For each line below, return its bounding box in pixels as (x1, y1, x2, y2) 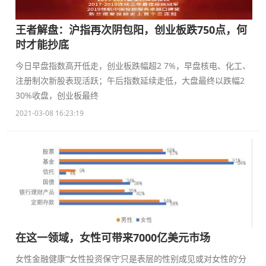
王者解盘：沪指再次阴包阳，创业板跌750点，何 (15, 23, 247, 37)
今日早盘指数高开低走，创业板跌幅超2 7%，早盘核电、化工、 (15, 60, 251, 71)
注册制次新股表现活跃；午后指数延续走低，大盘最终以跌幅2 (15, 75, 245, 86)
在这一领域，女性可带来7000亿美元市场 (15, 230, 210, 245)
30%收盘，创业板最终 (15, 90, 99, 101)
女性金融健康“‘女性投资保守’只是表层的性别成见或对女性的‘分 (15, 253, 246, 264)
